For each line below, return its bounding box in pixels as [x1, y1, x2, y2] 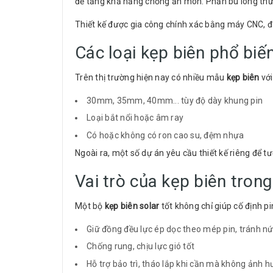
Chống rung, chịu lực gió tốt [87, 241, 194, 252]
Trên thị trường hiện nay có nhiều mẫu [75, 72, 227, 82]
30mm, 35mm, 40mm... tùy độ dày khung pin [87, 95, 263, 105]
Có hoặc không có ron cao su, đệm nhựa [87, 130, 244, 140]
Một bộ [75, 200, 105, 211]
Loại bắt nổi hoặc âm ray [87, 113, 183, 123]
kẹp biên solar [104, 200, 160, 211]
